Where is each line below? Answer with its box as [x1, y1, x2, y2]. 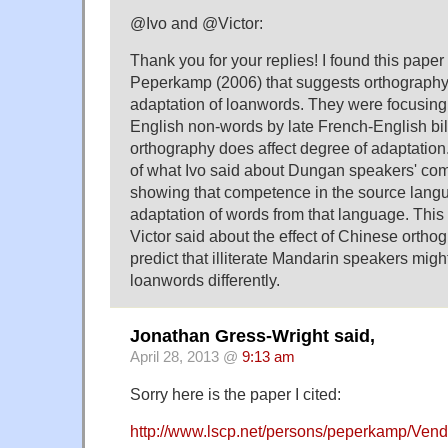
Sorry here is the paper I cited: [130, 385, 341, 404]
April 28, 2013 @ [130, 349, 242, 366]
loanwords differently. [130, 270, 280, 289]
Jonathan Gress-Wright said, [130, 326, 375, 347]
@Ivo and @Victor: [130, 13, 263, 32]
